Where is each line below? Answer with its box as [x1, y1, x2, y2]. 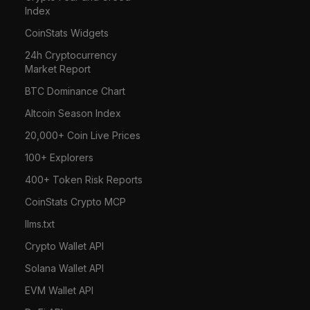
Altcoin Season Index [25, 107, 122, 119]
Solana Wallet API [25, 262, 104, 274]
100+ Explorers [25, 151, 94, 163]
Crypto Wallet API [25, 239, 104, 252]
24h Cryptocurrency [25, 48, 118, 61]
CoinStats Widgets [25, 26, 109, 39]
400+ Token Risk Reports [25, 173, 143, 185]
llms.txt [25, 217, 55, 230]
